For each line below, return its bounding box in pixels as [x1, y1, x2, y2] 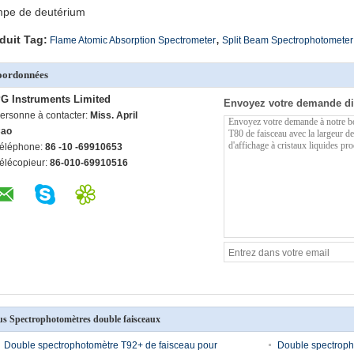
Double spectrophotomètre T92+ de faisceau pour [4, 340, 217, 351]
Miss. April [90, 110, 137, 121]
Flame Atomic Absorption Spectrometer [50, 35, 216, 46]
